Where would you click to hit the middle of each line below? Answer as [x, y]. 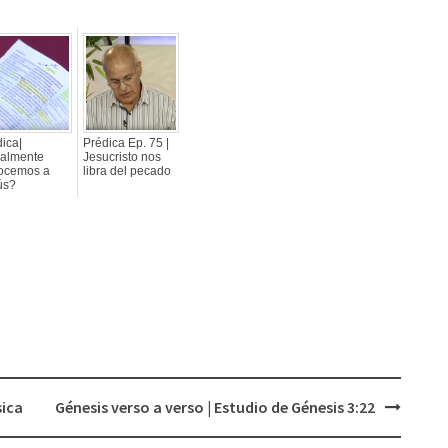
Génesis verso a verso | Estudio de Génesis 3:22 [214, 407]
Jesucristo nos [122, 157]
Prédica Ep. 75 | [126, 143]
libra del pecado [127, 171]
